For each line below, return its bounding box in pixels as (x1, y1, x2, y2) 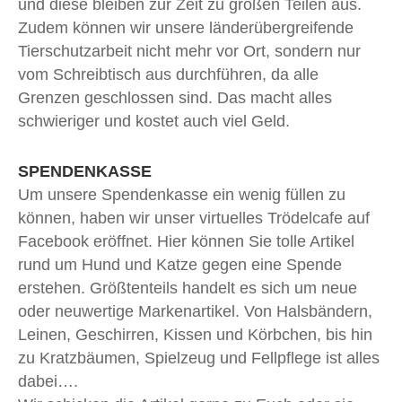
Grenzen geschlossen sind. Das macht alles (18, 88, 332, 107)
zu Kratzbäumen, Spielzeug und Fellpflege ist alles (18, 348, 380, 367)
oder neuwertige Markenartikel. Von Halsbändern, (18, 301, 372, 320)
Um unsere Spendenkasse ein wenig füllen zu (18, 185, 345, 204)
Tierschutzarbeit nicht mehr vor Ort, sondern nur (18, 41, 361, 60)
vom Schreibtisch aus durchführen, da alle (18, 65, 319, 83)
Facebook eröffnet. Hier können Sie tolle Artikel (18, 232, 354, 250)
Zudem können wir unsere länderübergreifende (18, 18, 354, 37)
